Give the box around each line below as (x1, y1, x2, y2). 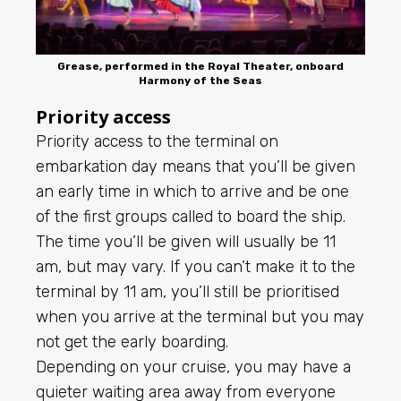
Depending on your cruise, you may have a (36, 357, 351, 378)
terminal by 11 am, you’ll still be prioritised (36, 282, 339, 303)
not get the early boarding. (36, 332, 228, 353)
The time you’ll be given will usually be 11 (36, 232, 336, 252)
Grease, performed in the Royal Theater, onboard (57, 60, 344, 73)
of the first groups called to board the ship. (36, 207, 346, 227)
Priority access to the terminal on (36, 132, 278, 152)
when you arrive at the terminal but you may (36, 307, 364, 328)
